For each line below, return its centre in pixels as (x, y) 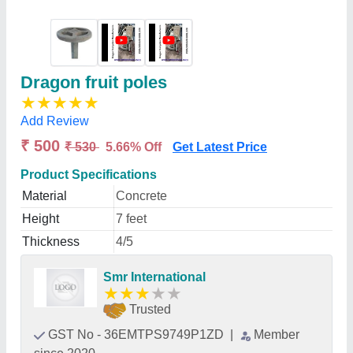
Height (41, 219)
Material (45, 196)
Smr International (154, 277)
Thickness (51, 242)
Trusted (150, 309)
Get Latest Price (220, 147)
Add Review (55, 121)
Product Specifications (89, 175)
